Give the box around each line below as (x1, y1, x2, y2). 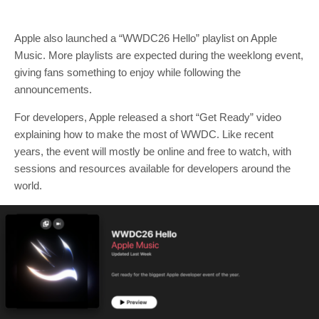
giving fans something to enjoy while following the (14, 66, 241, 79)
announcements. (14, 83, 92, 96)
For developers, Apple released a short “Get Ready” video (14, 111, 281, 124)
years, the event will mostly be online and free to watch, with (14, 145, 291, 158)
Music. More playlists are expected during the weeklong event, (14, 49, 303, 62)
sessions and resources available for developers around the (14, 162, 291, 175)
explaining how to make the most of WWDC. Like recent (14, 128, 273, 141)
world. (14, 179, 42, 192)
